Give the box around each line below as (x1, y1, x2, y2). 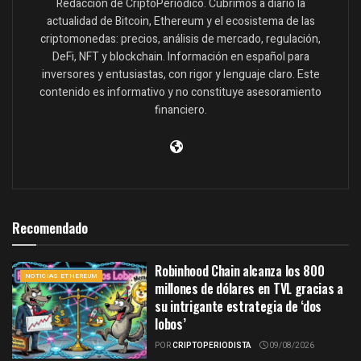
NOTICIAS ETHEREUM (25, 272, 98, 281)
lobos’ (155, 314, 186, 334)
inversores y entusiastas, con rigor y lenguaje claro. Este (41, 66, 320, 84)
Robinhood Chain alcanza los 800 (155, 261, 325, 281)
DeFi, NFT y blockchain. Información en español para (52, 48, 309, 66)
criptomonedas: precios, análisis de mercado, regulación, (40, 31, 321, 48)
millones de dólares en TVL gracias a (155, 279, 343, 299)
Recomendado (12, 218, 88, 239)
